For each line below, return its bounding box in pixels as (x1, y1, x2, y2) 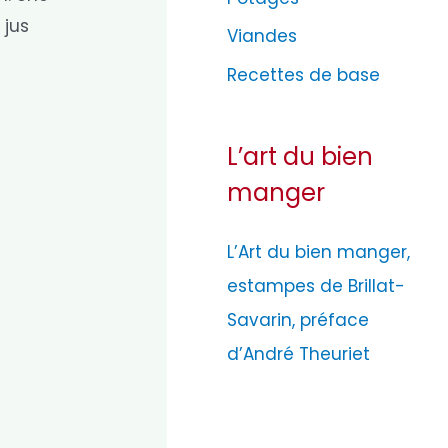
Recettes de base (227, 62, 381, 87)
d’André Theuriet (227, 342, 371, 367)
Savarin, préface (227, 308, 370, 333)
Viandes (227, 24, 298, 49)
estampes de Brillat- (227, 274, 406, 299)
